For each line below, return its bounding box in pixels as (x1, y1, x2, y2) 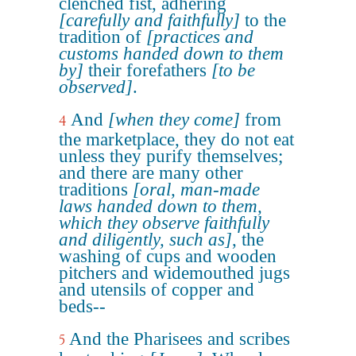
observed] (59, 77, 133, 97)
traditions (59, 180, 133, 199)
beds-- (59, 296, 106, 316)
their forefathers (83, 60, 211, 80)
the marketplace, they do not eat (59, 130, 294, 149)
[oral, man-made (133, 180, 260, 199)
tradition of (59, 27, 146, 47)
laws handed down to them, (59, 196, 262, 216)
